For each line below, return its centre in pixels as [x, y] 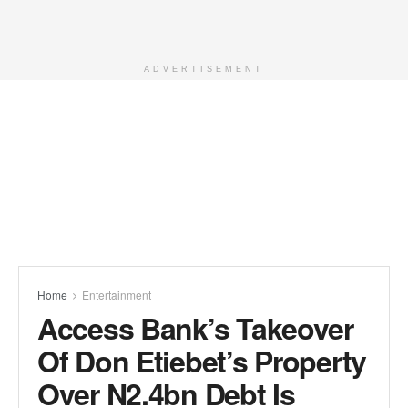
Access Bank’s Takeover [195, 328]
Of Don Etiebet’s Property [202, 361]
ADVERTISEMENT [204, 69]
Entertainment [117, 295]
